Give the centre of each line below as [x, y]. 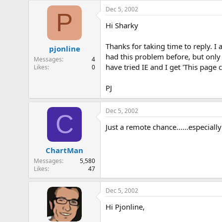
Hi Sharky [122, 25]
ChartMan [64, 150]
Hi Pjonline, [125, 207]
